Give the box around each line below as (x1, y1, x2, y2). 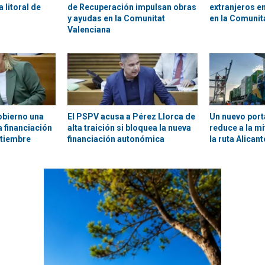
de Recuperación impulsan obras (67, 2, 196, 12)
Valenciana (67, 25, 111, 35)
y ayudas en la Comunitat (67, 14, 165, 24)
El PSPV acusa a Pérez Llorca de (67, 112, 195, 122)
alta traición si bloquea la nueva (67, 123, 191, 133)
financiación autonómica (67, 134, 164, 144)
